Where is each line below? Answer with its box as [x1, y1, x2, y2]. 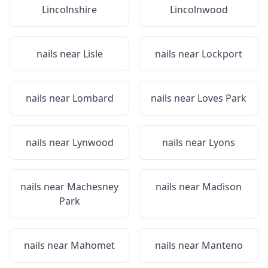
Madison [202, 180, 242, 193]
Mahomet [71, 239, 115, 252]
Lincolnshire [42, 3, 97, 16]
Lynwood [72, 136, 114, 149]
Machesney [67, 180, 118, 193]
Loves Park [197, 92, 246, 105]
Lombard [72, 92, 114, 105]
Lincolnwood [169, 3, 228, 16]
